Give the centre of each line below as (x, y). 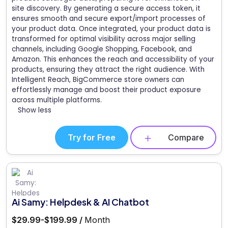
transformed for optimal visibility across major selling (104, 39)
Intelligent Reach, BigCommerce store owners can (98, 80)
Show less (35, 110)
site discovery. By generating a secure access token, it (106, 9)
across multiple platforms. (57, 100)
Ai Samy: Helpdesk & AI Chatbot (80, 202)
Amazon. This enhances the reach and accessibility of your (113, 60)
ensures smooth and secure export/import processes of (109, 19)
